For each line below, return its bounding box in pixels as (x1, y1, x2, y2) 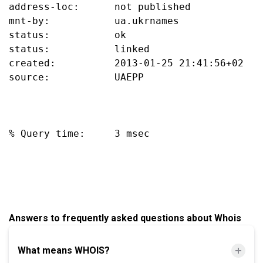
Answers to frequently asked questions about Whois (9, 213, 241, 224)
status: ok (9, 29, 126, 41)
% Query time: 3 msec (9, 128, 150, 139)
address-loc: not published (9, 1, 191, 12)
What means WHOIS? (18, 245, 110, 256)
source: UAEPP (9, 72, 144, 83)
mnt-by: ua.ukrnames (9, 15, 179, 26)
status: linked (9, 43, 150, 55)
